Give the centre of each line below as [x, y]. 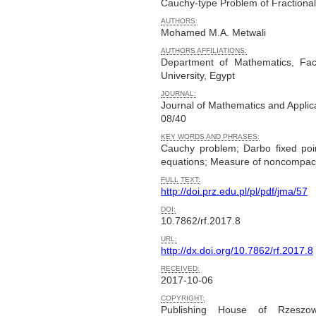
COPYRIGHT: [183, 298]
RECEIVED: [180, 268]
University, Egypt [198, 75]
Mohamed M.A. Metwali [213, 32]
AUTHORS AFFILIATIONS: [204, 50]
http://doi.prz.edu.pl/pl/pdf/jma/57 [234, 191]
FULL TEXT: [181, 179]
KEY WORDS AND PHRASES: [210, 136]
